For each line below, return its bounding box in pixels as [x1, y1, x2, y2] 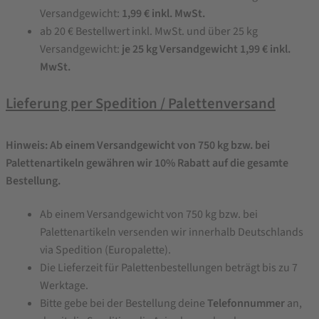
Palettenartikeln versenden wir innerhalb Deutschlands [40, 224, 303, 241]
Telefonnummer [207, 296, 285, 312]
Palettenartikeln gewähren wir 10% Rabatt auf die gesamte [6, 155, 288, 171]
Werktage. [40, 278, 88, 294]
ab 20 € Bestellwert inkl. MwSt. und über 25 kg [40, 23, 258, 39]
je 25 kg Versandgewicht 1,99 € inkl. [122, 41, 291, 57]
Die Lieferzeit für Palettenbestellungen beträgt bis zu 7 [40, 260, 298, 276]
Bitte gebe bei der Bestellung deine [40, 296, 207, 312]
